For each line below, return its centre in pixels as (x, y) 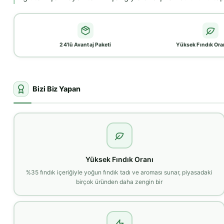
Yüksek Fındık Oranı (119, 159)
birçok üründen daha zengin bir (119, 181)
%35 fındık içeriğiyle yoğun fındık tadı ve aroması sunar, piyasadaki (119, 172)
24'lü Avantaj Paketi (85, 45)
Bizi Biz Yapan (56, 89)
